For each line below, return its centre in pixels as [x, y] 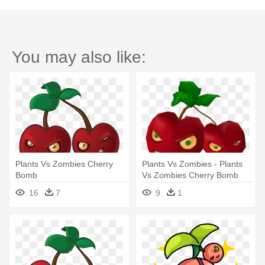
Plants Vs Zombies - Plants [192, 164]
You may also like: [79, 57]
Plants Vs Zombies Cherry [64, 164]
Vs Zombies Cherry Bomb [190, 175]
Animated [160, 187]
